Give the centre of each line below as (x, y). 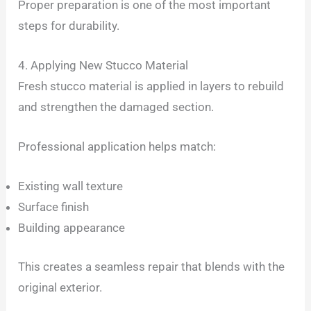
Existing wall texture (71, 186)
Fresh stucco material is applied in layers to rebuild (151, 86)
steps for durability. (69, 25)
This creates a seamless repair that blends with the (152, 266)
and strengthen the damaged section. (116, 107)
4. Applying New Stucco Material (103, 65)
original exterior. (60, 287)
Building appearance (72, 228)
